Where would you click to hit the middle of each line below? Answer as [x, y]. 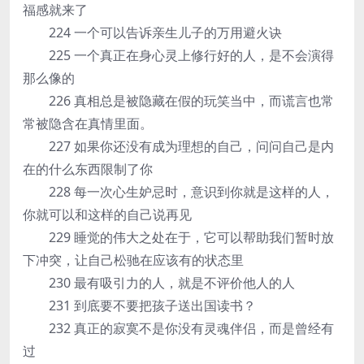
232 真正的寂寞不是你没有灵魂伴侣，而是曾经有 [178, 328]
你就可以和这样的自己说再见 [107, 214]
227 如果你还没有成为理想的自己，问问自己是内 [178, 146]
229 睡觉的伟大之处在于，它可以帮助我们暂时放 [178, 237]
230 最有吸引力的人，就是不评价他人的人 [159, 283]
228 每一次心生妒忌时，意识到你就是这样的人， [178, 192]
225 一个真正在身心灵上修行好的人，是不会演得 [178, 55]
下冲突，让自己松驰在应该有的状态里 [133, 260]
